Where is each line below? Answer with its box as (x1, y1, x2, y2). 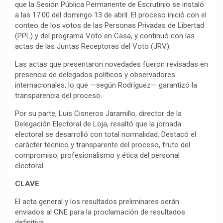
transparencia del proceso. (15, 91, 102, 100)
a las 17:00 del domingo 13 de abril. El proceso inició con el (15, 10, 207, 19)
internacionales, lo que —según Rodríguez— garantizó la (15, 81, 197, 90)
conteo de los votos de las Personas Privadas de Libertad (15, 21, 204, 30)
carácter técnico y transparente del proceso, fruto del (15, 140, 190, 149)
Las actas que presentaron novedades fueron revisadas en (15, 60, 208, 69)
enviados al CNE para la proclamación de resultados (15, 208, 185, 217)
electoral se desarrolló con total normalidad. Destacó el (15, 130, 196, 139)
